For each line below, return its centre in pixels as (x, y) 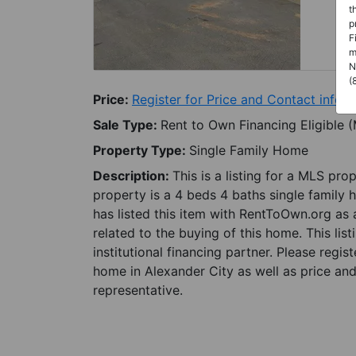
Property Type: (141, 150)
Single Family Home (249, 150)
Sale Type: (127, 125)
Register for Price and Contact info (237, 99)
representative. (138, 290)
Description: (133, 176)
